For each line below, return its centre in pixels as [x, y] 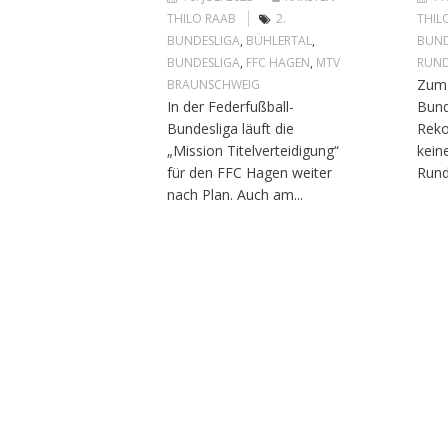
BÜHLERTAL [278, 40]
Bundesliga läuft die [230, 128]
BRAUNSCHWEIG [213, 84]
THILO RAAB [201, 18]
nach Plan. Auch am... [234, 194]
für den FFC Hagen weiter [249, 172]
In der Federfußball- [230, 106]
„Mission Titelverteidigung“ [252, 150]
